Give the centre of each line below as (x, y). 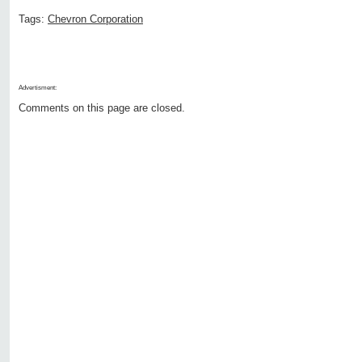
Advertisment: (38, 88)
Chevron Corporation (95, 19)
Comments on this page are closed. (102, 108)
